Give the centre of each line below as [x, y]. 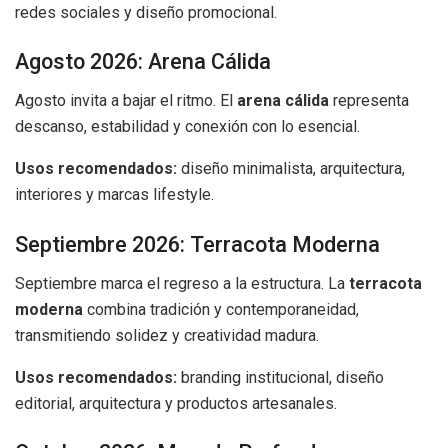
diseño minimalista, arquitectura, [291, 169]
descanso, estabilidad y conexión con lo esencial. [187, 127]
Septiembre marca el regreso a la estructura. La [182, 283]
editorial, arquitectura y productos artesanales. [176, 403]
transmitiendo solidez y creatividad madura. [167, 335]
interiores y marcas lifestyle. [114, 195]
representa [369, 101]
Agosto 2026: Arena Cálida [143, 62]
